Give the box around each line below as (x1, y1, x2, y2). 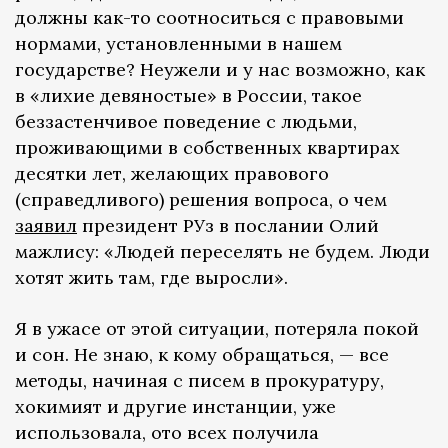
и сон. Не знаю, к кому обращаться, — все (15, 343, 389, 367)
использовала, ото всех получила (15, 421, 319, 445)
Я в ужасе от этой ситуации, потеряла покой (15, 317, 419, 341)
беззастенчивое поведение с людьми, (15, 110, 357, 134)
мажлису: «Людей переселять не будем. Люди (15, 240, 430, 264)
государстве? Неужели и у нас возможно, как (15, 58, 425, 82)
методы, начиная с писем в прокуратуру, (15, 369, 384, 393)
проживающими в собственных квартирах (15, 136, 400, 160)
